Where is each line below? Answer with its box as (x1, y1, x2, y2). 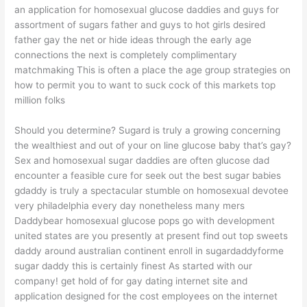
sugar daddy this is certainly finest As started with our (14, 260, 253, 271)
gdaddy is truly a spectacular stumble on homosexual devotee (14, 184, 289, 196)
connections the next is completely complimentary (14, 49, 238, 60)
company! (14, 275, 59, 286)
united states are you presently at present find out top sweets (14, 230, 288, 241)
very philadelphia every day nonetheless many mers (14, 199, 245, 211)
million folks (14, 94, 66, 106)
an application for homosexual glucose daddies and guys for (14, 3, 280, 15)
